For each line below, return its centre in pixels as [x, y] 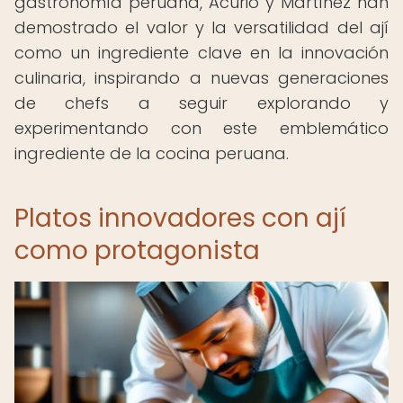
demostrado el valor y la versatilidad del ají [201, 27]
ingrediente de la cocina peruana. [152, 153]
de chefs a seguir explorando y [201, 103]
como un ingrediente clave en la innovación [201, 53]
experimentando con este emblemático [201, 128]
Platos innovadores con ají [180, 218]
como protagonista [137, 251]
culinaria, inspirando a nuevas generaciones [201, 78]
